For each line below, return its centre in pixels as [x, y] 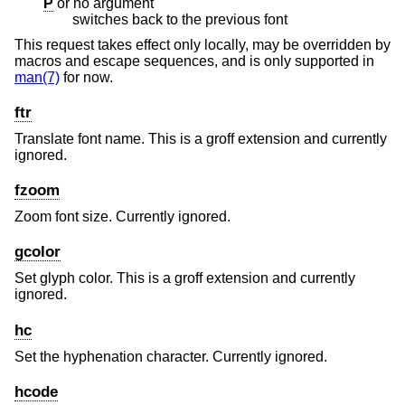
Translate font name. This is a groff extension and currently [201, 138]
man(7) [37, 77]
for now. [86, 77]
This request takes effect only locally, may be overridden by [202, 44]
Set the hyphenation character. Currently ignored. [171, 356]
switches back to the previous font [180, 20]
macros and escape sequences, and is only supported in [194, 61]
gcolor [38, 252]
